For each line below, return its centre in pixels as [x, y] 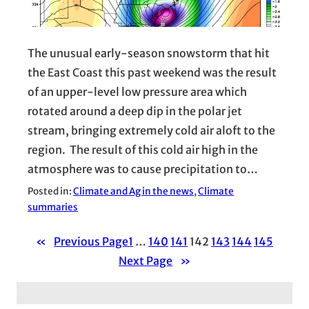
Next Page [146, 260]
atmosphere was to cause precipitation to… [143, 169]
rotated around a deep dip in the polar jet [135, 111]
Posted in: [50, 191]
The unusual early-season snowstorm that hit [149, 53]
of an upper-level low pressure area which [137, 91]
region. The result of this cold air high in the [143, 149]
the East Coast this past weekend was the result [152, 72]
